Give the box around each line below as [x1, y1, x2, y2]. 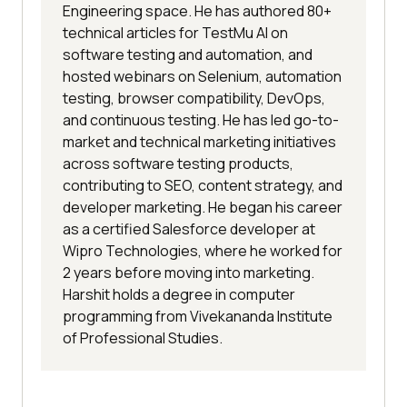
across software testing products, [63, 153, 293, 174]
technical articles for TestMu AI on [63, 22, 288, 43]
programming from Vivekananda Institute [63, 305, 333, 326]
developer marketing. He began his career [63, 196, 342, 217]
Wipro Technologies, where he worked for [63, 240, 342, 261]
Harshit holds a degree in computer [63, 283, 295, 304]
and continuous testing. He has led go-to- [63, 109, 339, 130]
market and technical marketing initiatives [63, 131, 336, 152]
